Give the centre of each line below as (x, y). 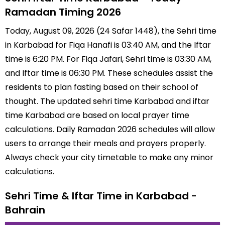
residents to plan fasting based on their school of (102, 87)
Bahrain (25, 210)
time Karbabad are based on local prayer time (97, 115)
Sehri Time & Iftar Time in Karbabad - (101, 196)
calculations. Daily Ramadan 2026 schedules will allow (110, 129)
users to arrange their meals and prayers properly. (105, 143)
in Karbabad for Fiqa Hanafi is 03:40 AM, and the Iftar (108, 45)
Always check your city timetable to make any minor (109, 157)
